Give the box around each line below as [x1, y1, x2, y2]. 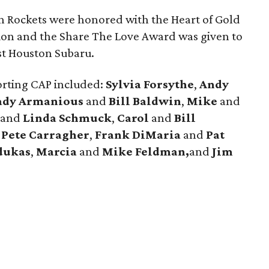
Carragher [29, 127, 90, 142]
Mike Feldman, [102, 144, 190, 159]
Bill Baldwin [109, 94, 182, 108]
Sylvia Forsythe [106, 77, 195, 91]
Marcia [36, 144, 77, 159]
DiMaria [132, 127, 181, 142]
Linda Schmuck [23, 110, 112, 125]
